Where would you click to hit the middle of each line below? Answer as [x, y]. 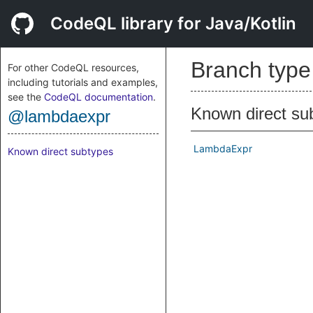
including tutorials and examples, [83, 82]
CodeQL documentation [99, 97]
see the [26, 97]
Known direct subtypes [60, 151]
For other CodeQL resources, [73, 67]
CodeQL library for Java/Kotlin [173, 23]
